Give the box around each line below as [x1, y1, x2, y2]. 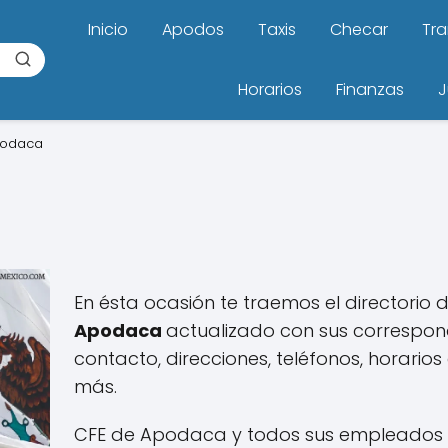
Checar [330, 18, 388, 41]
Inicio [88, 18, 128, 41]
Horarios [238, 78, 302, 101]
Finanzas [336, 78, 404, 101]
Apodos [162, 18, 224, 41]
